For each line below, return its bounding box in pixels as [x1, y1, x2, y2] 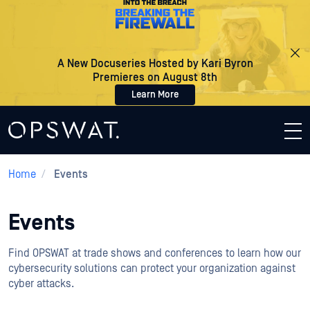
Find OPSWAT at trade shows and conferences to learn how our [8, 247, 301, 259]
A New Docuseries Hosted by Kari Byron [57, 57, 253, 70]
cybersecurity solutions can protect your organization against [8, 262, 295, 275]
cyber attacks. [8, 277, 74, 290]
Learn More [131, 89, 179, 100]
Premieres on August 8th [93, 71, 217, 84]
